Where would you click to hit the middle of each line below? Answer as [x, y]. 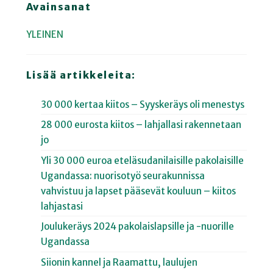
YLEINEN [44, 34]
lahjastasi [62, 206]
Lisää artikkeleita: [81, 75]
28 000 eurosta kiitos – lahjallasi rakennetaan [141, 125]
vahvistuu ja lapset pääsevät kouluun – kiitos [139, 191]
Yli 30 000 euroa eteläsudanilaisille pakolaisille [143, 160]
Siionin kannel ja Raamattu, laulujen [119, 262]
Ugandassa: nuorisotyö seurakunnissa [123, 175]
